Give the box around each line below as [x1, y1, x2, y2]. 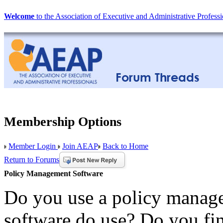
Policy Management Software [4, 169, 103, 178]
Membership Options [4, 114, 121, 129]
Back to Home [103, 141, 148, 150]
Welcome [4, 12, 34, 20]
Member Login [8, 141, 58, 150]
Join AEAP [62, 141, 98, 150]
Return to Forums [4, 155, 59, 164]
